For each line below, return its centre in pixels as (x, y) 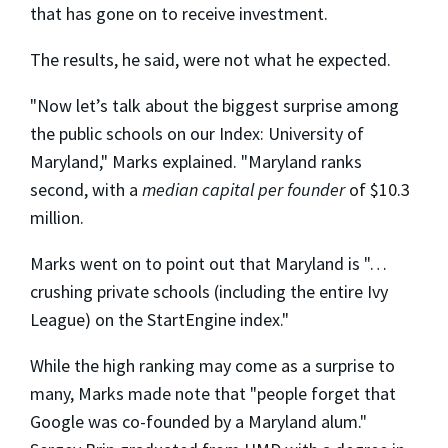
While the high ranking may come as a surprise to (212, 365)
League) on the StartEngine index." (159, 319)
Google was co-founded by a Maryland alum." (198, 421)
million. (57, 217)
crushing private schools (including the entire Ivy (209, 291)
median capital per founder (243, 189)
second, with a (86, 189)
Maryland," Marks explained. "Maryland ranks (196, 161)
